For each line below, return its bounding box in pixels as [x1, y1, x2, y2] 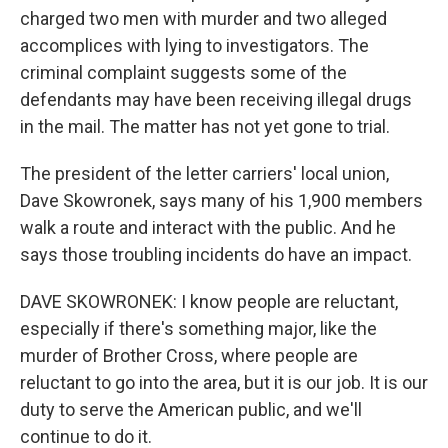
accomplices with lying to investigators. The [20, 35, 369, 56]
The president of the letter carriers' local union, [20, 163, 389, 184]
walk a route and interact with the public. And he [20, 217, 396, 238]
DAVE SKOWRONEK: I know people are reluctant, [20, 291, 398, 312]
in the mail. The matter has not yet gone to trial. [20, 116, 390, 137]
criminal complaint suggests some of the [20, 62, 347, 83]
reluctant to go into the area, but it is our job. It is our [20, 372, 428, 393]
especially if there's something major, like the [20, 318, 377, 339]
